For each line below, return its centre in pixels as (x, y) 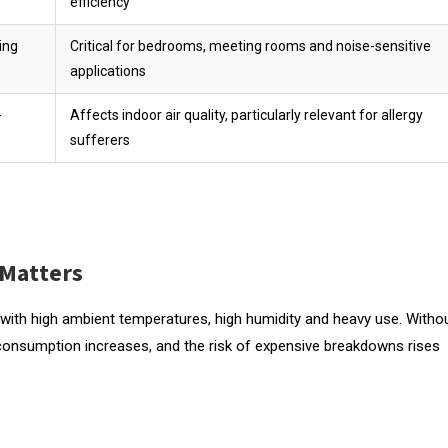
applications (108, 70)
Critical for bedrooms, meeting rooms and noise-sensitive (250, 45)
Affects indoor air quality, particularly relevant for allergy (246, 114)
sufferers (100, 139)
